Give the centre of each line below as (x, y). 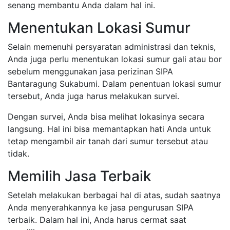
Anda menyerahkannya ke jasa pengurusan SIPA (101, 207)
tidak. (18, 153)
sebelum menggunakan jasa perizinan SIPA (90, 71)
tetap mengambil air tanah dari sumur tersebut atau (108, 141)
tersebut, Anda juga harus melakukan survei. (93, 96)
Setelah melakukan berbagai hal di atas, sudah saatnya (114, 195)
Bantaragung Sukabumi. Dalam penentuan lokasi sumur (114, 83)
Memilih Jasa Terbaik (80, 176)
